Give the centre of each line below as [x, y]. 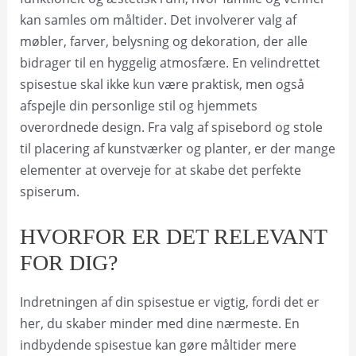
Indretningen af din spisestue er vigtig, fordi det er [169, 302]
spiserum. [49, 192]
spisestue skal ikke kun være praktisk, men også [162, 84]
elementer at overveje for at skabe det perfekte [160, 170]
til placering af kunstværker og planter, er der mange [177, 149]
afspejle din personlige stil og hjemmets [138, 106]
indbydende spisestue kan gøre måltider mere [158, 344]
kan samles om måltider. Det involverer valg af [158, 20]
